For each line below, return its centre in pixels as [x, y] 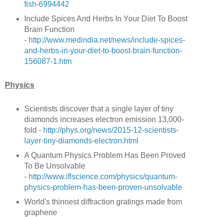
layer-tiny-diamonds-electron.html [81, 141]
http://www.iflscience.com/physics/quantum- [103, 177]
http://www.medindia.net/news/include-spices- [107, 40]
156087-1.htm [48, 62]
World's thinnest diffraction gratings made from [103, 201]
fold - [33, 130]
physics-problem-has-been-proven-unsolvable [103, 187]
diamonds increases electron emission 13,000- [104, 120]
